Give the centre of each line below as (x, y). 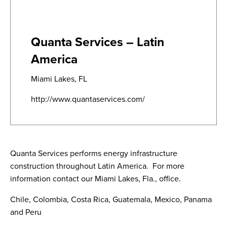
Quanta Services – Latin (98, 42)
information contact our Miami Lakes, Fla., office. (96, 178)
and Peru (26, 212)
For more (168, 166)
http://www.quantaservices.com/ (88, 99)
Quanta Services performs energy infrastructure (94, 153)
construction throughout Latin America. (79, 166)
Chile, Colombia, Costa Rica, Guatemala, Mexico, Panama (111, 199)
